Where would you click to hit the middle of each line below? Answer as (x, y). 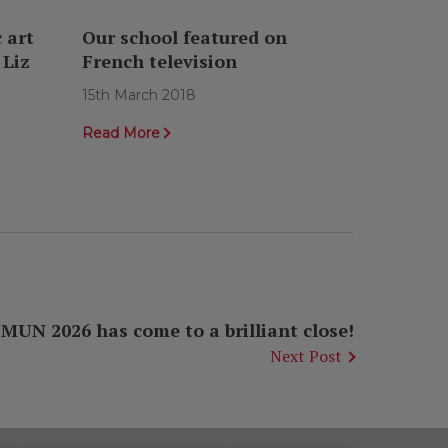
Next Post (305, 356)
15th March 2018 (139, 95)
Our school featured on (184, 37)
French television (159, 61)
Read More (121, 133)
